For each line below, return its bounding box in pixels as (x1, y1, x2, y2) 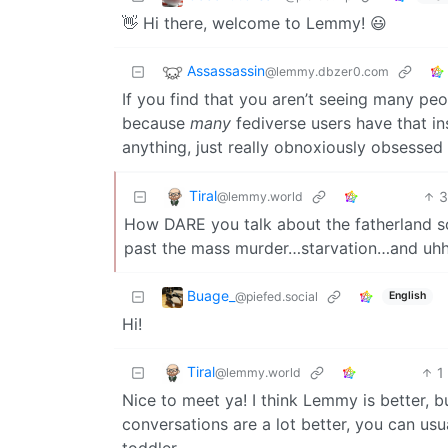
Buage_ (187, 286, 235, 304)
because (122, 112, 190, 133)
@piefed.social (235, 288, 318, 304)
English (388, 289, 426, 303)
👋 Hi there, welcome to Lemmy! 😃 (122, 12, 387, 33)
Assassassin (187, 61, 265, 79)
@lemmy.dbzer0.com (265, 63, 389, 79)
